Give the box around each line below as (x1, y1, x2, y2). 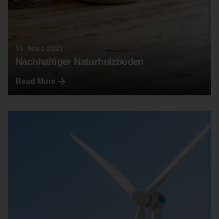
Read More (16, 77, 56, 86)
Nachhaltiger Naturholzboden (16, 56, 144, 67)
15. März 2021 (16, 44, 63, 53)
